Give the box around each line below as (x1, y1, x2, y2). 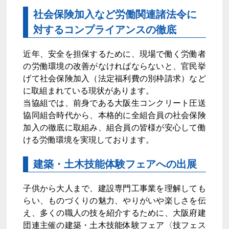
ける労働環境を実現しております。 (23, 135, 154, 144)
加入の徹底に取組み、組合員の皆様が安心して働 (23, 123, 206, 132)
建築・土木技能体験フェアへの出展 (33, 158, 197, 170)
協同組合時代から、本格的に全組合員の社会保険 (23, 110, 206, 120)
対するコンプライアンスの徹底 (33, 24, 177, 35)
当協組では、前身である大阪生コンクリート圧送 (23, 98, 206, 107)
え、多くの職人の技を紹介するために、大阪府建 (23, 208, 206, 217)
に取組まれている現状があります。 (23, 86, 154, 95)
